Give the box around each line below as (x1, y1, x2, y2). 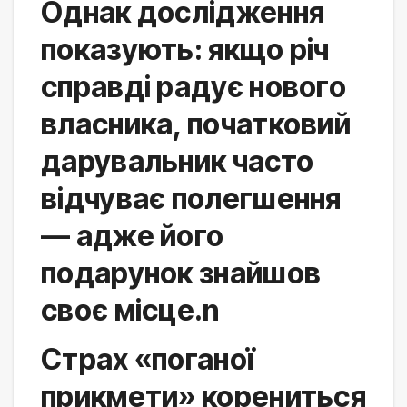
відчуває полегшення (41, 180, 342, 216)
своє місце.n (41, 292, 220, 328)
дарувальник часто (41, 143, 314, 179)
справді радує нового (41, 68, 346, 104)
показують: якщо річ (41, 31, 330, 67)
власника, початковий (41, 105, 351, 142)
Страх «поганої (41, 341, 255, 377)
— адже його (41, 217, 224, 253)
